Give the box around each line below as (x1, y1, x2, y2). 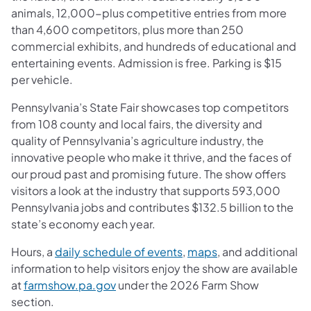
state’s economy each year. (11, 216, 155, 231)
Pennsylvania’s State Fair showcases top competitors (11, 99, 289, 115)
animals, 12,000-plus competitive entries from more (11, 5, 287, 20)
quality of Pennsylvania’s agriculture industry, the (11, 133, 264, 148)
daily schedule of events (55, 244, 183, 259)
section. (11, 294, 54, 309)
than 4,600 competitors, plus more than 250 (11, 22, 244, 37)
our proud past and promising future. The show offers (11, 166, 286, 181)
